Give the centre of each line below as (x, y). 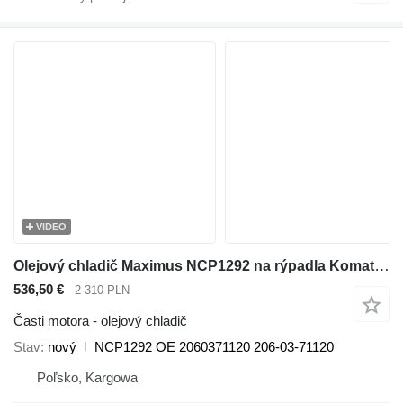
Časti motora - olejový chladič (100, 320)
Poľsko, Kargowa (87, 377)
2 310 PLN (102, 291)
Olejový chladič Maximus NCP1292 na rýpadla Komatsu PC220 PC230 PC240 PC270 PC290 (382, 266)
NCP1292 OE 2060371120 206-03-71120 (214, 346)
